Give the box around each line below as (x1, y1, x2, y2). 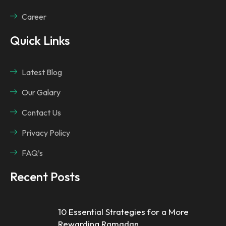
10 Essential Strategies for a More (58, 206, 189, 217)
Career (21, 11, 46, 22)
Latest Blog (21, 67, 62, 77)
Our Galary (21, 87, 61, 97)
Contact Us (21, 107, 61, 118)
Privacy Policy (21, 127, 70, 138)
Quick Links (10, 32, 70, 48)
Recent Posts (10, 168, 80, 184)
